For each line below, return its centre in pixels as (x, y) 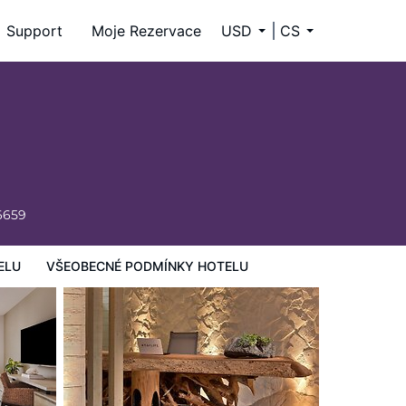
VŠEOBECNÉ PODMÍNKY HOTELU (147, 266)
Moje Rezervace (146, 31)
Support (34, 31)
